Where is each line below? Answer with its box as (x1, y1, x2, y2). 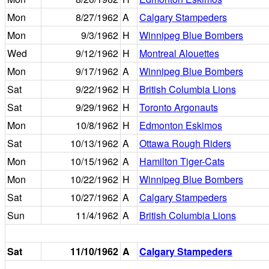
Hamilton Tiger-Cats (139, 154, 225, 168)
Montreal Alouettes (139, 46, 219, 60)
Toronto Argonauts (139, 100, 218, 114)
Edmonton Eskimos (139, 118, 222, 132)
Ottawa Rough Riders (139, 136, 231, 150)
